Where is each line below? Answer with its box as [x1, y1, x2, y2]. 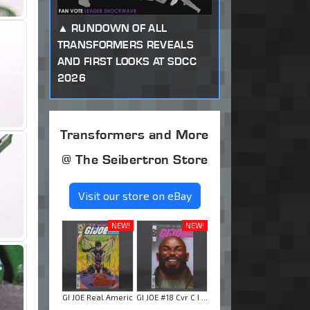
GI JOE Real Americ [62, 292, 133, 302]
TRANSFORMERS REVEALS [57, 37, 194, 51]
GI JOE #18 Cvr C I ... [136, 292, 208, 302]
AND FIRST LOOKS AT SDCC [57, 54, 197, 68]
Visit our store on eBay [77, 189, 192, 203]
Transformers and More [60, 126, 209, 143]
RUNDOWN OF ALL [71, 21, 167, 35]
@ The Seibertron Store [61, 151, 208, 168]
